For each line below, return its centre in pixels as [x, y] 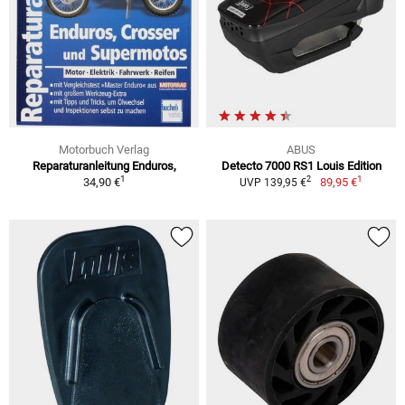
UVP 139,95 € [273, 182]
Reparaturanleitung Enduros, [104, 165]
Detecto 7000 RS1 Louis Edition [301, 165]
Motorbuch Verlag [104, 149]
